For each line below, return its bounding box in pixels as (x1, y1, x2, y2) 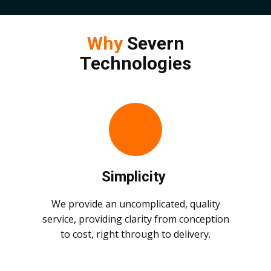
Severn (122, 33, 184, 54)
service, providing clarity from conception (42, 212, 229, 226)
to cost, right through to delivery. (60, 227, 211, 241)
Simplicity (102, 168, 169, 186)
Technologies (80, 53, 191, 74)
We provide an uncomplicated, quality (51, 197, 220, 211)
